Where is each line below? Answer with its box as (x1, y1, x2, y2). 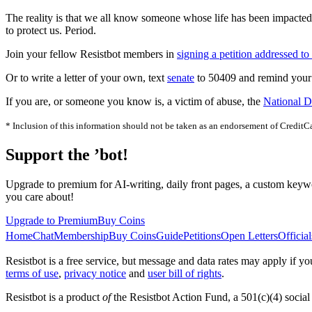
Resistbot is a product (6, 291, 102, 304)
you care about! (6, 191, 74, 203)
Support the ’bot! (6, 146, 128, 164)
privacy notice (64, 267, 126, 280)
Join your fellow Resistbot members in (6, 48, 177, 61)
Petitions (183, 230, 221, 242)
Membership (54, 230, 109, 242)
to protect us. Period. (6, 24, 96, 37)
